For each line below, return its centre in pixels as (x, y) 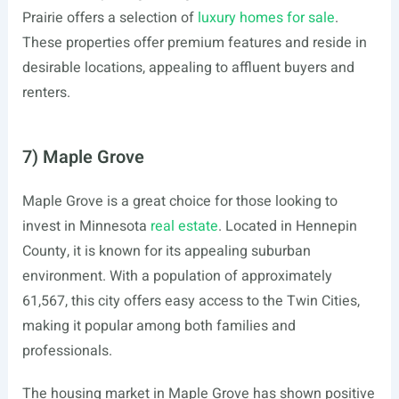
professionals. (67, 351)
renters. (46, 93)
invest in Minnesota (86, 226)
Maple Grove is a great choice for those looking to (179, 201)
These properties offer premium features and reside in (194, 43)
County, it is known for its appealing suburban (166, 251)
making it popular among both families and (159, 326)
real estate (184, 226)
